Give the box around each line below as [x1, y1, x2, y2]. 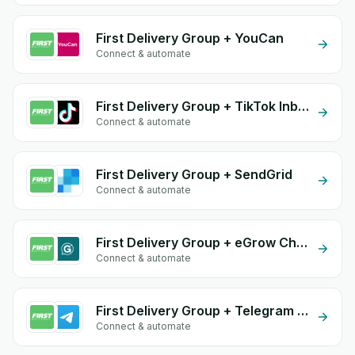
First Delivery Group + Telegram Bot [297, 303, 308, 319]
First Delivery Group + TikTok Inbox [298, 98, 309, 114]
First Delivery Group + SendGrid [96, 166, 292, 182]
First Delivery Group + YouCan [96, 30, 284, 46]
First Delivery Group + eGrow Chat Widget [296, 235, 307, 250]
